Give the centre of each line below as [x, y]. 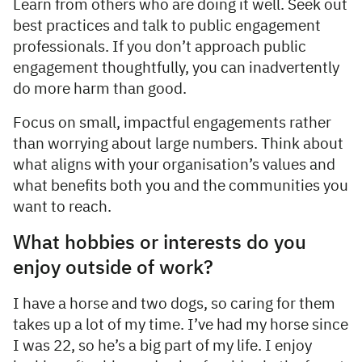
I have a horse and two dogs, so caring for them [174, 304]
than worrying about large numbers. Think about [178, 144]
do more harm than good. [101, 89]
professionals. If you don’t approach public [160, 47]
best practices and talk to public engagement [167, 26]
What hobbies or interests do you [160, 243]
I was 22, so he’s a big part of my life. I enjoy [162, 346]
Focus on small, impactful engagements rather [172, 123]
